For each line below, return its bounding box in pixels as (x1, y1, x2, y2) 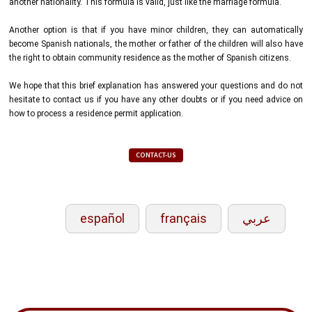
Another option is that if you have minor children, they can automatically (9, 24, 303, 35)
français (159, 210, 207, 226)
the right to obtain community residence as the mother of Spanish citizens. (9, 52, 292, 63)
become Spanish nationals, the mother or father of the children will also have (9, 38, 303, 49)
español (79, 210, 125, 226)
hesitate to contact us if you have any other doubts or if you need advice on (9, 94, 303, 104)
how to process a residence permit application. (9, 108, 184, 118)
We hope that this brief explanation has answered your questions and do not (9, 80, 303, 91)
